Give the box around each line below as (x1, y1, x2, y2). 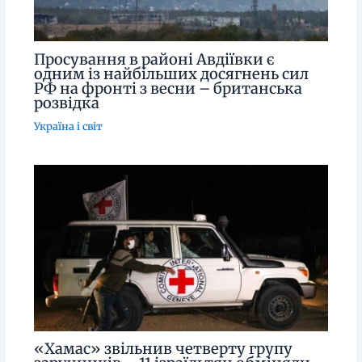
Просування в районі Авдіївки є (33, 49, 275, 69)
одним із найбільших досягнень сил (33, 64, 309, 83)
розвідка (33, 93, 99, 112)
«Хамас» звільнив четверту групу (33, 339, 293, 359)
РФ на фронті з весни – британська (33, 78, 302, 98)
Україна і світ (33, 119, 103, 133)
